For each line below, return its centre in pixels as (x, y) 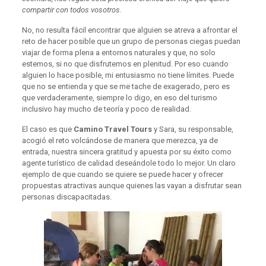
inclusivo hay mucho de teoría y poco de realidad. (106, 109)
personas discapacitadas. (66, 197)
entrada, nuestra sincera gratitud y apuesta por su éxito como (126, 152)
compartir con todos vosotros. (72, 10)
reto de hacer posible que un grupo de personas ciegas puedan (131, 41)
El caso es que (47, 129)
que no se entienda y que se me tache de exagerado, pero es (126, 86)
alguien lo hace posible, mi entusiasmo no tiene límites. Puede (128, 75)
